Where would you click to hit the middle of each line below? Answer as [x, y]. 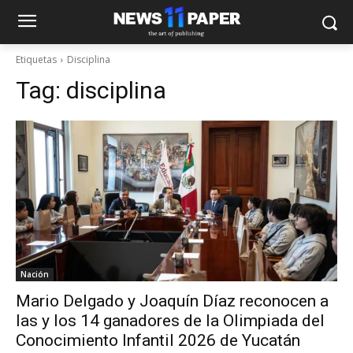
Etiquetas [36, 59]
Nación [35, 274]
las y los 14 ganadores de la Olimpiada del [170, 321]
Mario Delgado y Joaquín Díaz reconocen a [172, 301]
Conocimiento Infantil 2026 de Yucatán [158, 340]
